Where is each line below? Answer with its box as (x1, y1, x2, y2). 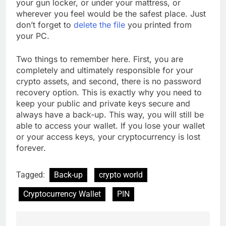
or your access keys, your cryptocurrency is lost (16, 131, 200, 142)
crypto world (99, 169, 143, 180)
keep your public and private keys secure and (16, 98, 190, 108)
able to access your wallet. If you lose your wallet (16, 120, 205, 131)
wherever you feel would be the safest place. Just (16, 8, 206, 19)
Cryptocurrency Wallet (23, 189, 101, 199)
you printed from (125, 19, 192, 30)
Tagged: (16, 169, 47, 180)
